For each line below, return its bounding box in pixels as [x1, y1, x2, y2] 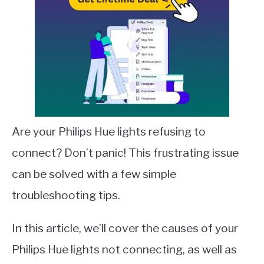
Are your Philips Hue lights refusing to [12, 124, 206, 138]
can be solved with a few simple [12, 167, 176, 181]
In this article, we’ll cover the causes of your [12, 221, 238, 235]
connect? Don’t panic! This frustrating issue [12, 146, 239, 160]
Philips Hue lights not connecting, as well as [12, 242, 237, 256]
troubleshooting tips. [12, 188, 120, 202]
